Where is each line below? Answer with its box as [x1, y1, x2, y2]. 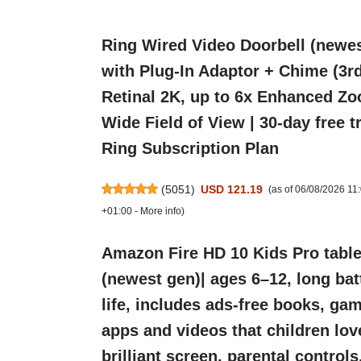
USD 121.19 [201, 182, 263, 196]
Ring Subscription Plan [101, 139, 279, 157]
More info [139, 205, 181, 217]
